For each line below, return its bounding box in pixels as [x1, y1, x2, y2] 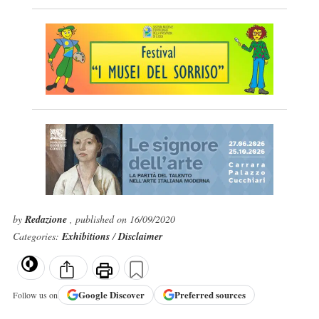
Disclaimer [117, 229, 162, 244]
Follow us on [12, 288, 58, 300]
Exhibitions [61, 229, 113, 244]
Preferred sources [174, 288, 246, 302]
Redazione [24, 212, 70, 226]
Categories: [12, 229, 62, 243]
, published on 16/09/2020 [69, 212, 175, 226]
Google [78, 288, 110, 302]
